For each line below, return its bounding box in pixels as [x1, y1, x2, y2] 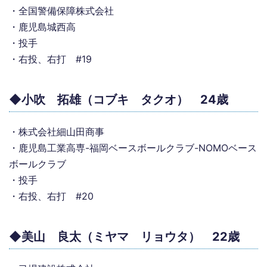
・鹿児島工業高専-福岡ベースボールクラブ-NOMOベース [9, 142, 257, 154]
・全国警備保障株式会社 [9, 5, 114, 17]
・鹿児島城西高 [9, 21, 76, 33]
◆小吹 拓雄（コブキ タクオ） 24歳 [9, 92, 228, 107]
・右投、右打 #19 [9, 53, 92, 65]
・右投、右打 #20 [9, 190, 94, 202]
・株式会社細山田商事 [9, 126, 104, 138]
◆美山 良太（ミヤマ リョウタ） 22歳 [9, 229, 240, 244]
